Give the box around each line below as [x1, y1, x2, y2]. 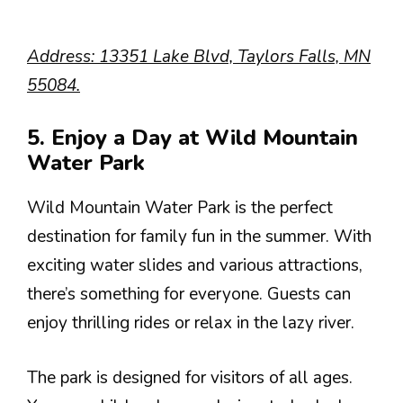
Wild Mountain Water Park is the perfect [27, 196, 333, 219]
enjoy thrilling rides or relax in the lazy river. [27, 311, 354, 335]
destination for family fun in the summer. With [27, 225, 372, 248]
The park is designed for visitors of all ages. [27, 365, 353, 390]
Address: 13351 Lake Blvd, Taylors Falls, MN [27, 44, 371, 68]
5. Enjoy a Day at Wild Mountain [27, 123, 358, 152]
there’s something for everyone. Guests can [27, 282, 351, 306]
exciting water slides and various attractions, [27, 254, 363, 277]
